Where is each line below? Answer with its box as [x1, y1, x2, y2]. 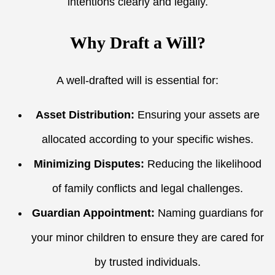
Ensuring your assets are [134, 109, 260, 121]
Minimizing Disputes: [33, 158, 144, 170]
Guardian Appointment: [31, 207, 155, 219]
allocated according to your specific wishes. [41, 133, 254, 145]
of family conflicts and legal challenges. [52, 182, 243, 195]
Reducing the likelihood [144, 158, 261, 170]
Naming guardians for [154, 207, 263, 219]
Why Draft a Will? [69, 33, 206, 52]
